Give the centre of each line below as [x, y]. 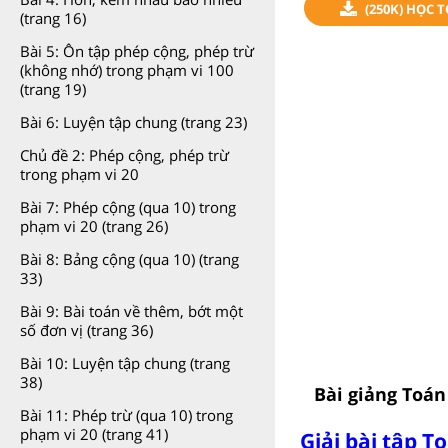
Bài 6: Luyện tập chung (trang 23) [133, 122]
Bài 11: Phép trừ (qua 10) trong [126, 415]
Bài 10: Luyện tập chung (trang [125, 363]
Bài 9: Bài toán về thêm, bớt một [131, 311]
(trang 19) [53, 89]
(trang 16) [53, 18]
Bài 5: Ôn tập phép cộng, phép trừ [137, 51]
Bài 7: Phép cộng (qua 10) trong [128, 207]
